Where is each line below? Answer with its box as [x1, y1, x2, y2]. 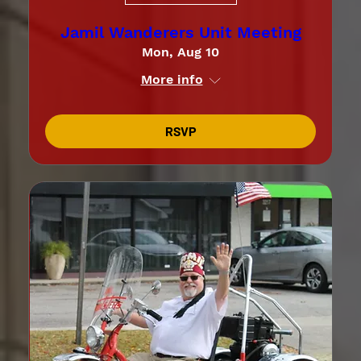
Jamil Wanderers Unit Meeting [60, 23, 301, 43]
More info [140, 72, 203, 88]
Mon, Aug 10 [142, 44, 219, 60]
